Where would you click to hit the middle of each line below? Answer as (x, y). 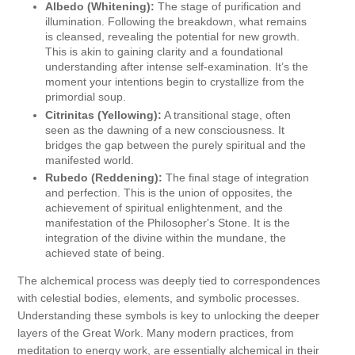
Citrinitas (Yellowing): (103, 115)
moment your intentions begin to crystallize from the (175, 82)
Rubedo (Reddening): (104, 178)
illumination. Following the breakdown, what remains (176, 22)
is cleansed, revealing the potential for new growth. (172, 37)
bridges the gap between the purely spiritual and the (176, 145)
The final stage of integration (236, 178)
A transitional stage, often (226, 115)
